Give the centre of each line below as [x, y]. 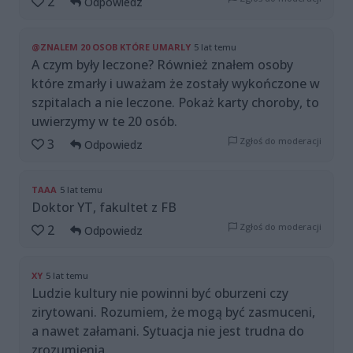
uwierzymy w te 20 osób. [104, 121]
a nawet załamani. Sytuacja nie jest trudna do [168, 331]
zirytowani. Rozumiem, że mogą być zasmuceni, [173, 312]
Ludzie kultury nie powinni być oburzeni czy [160, 293]
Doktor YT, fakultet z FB [104, 207]
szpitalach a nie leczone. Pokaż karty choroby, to [175, 102]
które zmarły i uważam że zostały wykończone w [176, 83]
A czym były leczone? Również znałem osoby [162, 64]
